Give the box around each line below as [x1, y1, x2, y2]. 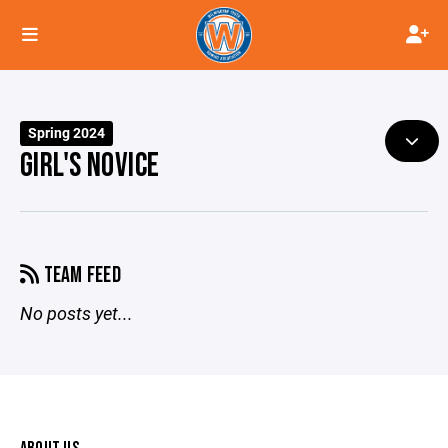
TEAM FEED [39, 262, 122, 289]
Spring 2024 [28, 124, 106, 142]
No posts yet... [20, 301, 133, 325]
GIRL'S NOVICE [20, 146, 160, 186]
